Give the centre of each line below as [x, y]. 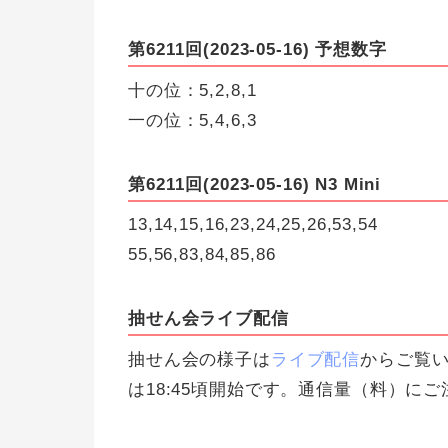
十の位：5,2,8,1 [192, 90]
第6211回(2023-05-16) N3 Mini [255, 184]
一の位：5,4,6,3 [192, 120]
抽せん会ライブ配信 [208, 319]
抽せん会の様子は [199, 359]
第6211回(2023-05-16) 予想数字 [257, 50]
